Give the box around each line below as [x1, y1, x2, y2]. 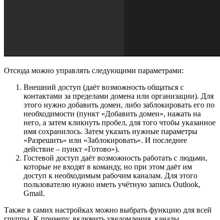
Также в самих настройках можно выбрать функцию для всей [4, 205, 212, 214]
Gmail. [24, 189, 45, 197]
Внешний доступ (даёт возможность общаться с [24, 82, 184, 91]
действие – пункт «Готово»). [24, 144, 119, 153]
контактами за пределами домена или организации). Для [24, 91, 214, 100]
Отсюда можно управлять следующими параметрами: [4, 66, 184, 75]
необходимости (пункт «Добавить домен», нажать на [24, 109, 201, 118]
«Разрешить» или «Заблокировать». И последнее [24, 136, 187, 144]
